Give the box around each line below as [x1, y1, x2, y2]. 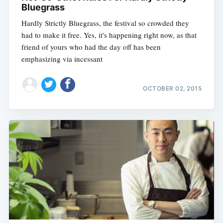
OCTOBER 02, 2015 [143, 84, 202, 92]
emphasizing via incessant [21, 54, 103, 64]
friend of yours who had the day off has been [21, 42, 161, 52]
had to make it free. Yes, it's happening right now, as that [21, 30, 197, 40]
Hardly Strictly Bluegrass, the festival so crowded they [21, 18, 189, 28]
